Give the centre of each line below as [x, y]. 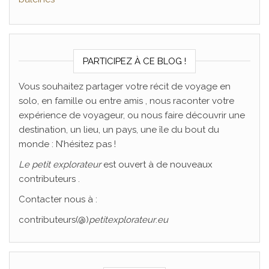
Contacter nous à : [58, 199]
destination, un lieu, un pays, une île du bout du [119, 129]
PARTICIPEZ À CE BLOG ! [134, 61]
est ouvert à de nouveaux [157, 164]
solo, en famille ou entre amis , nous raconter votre [126, 101]
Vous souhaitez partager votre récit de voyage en [125, 86]
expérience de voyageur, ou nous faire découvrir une [132, 115]
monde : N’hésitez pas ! [67, 144]
